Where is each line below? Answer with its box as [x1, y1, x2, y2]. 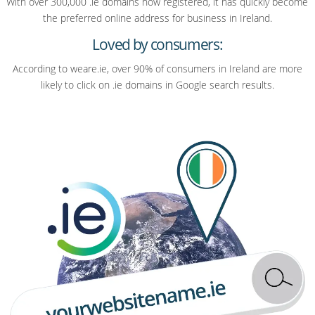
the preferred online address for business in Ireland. [42, 11, 272, 25]
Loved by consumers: [92, 34, 223, 55]
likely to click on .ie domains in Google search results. [40, 78, 274, 92]
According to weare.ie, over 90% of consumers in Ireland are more [12, 62, 302, 76]
